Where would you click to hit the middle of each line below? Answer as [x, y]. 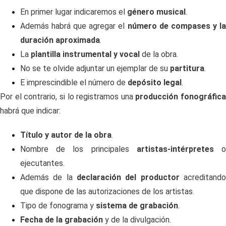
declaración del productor [126, 177]
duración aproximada [60, 40]
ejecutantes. [42, 163]
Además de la [46, 177]
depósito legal [155, 82]
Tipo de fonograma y [58, 206]
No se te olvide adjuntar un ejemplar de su [95, 68]
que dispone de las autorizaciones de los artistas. [107, 191]
